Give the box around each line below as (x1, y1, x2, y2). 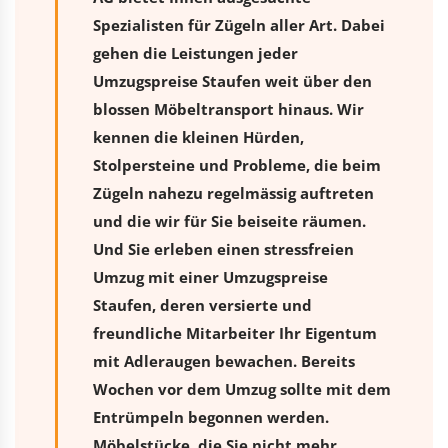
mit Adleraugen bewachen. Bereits (93, 350, 355, 371)
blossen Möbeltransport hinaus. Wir (93, 98, 364, 119)
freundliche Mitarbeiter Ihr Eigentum (93, 322, 377, 343)
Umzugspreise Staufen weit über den (93, 70, 372, 91)
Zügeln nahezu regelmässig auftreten (93, 182, 374, 203)
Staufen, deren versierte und (93, 294, 312, 315)
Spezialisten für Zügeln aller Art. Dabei (93, 14, 385, 35)
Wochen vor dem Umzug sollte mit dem (93, 378, 391, 399)
